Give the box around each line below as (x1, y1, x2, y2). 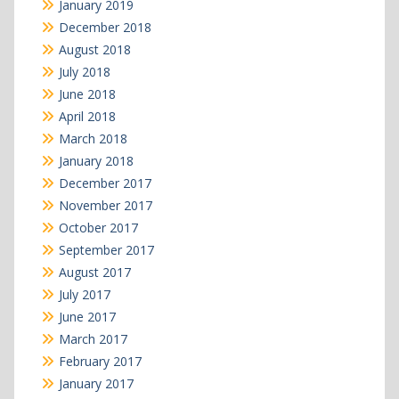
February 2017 (58, 352, 142, 370)
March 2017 (58, 330, 127, 347)
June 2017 (58, 307, 116, 325)
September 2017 (58, 240, 154, 258)
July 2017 (58, 285, 110, 303)
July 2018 (58, 62, 110, 80)
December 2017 (58, 174, 151, 191)
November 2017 (58, 196, 152, 214)
